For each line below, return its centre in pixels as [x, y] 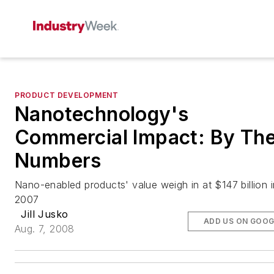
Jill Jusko [45, 214]
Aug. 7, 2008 [45, 229]
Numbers [58, 161]
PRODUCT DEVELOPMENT [67, 95]
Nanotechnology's [102, 114]
